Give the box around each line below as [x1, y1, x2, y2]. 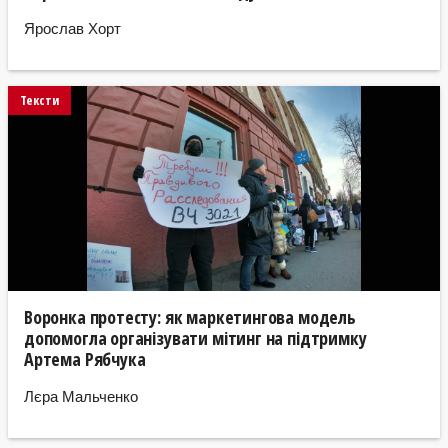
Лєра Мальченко [24, 384, 138, 406]
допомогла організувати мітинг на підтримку [24, 326, 367, 351]
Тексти [20, 91, 59, 110]
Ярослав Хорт [24, 16, 121, 38]
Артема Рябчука [24, 347, 146, 372]
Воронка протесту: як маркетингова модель [24, 305, 356, 330]
